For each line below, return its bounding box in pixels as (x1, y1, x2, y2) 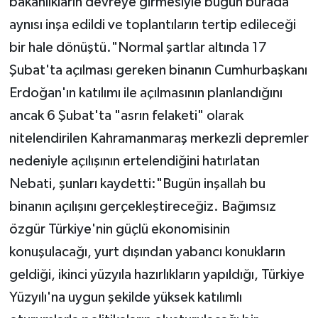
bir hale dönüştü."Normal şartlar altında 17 (9, 40, 267, 55)
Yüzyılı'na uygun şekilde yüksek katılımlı (9, 290, 242, 305)
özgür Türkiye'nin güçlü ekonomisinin (9, 222, 230, 237)
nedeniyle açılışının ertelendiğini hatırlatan (9, 154, 260, 169)
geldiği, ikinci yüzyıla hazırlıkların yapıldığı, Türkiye (9, 268, 305, 283)
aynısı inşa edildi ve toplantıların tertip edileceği (9, 18, 296, 33)
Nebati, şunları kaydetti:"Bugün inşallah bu (9, 177, 265, 192)
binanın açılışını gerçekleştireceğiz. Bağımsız (9, 199, 276, 214)
